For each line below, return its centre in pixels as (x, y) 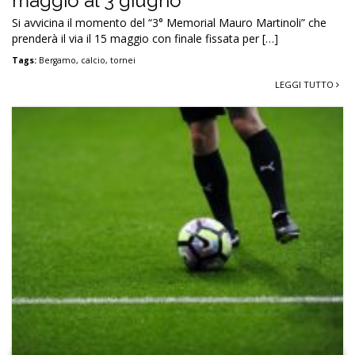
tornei (123, 60)
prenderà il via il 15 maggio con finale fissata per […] (145, 38)
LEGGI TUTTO (305, 84)
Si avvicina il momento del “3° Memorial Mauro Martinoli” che (169, 22)
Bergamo (57, 60)
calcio (93, 60)
